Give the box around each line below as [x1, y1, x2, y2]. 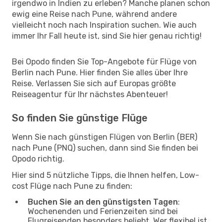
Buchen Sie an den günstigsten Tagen [28, 197, 178, 207]
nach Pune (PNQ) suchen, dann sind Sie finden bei [12, 143, 198, 153]
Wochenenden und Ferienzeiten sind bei [28, 206, 178, 216]
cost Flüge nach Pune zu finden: [12, 181, 132, 191]
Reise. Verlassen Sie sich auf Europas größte [12, 78, 176, 88]
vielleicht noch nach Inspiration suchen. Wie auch [12, 20, 197, 30]
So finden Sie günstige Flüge [12, 111, 148, 124]
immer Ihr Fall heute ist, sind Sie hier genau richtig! [12, 31, 202, 41]
